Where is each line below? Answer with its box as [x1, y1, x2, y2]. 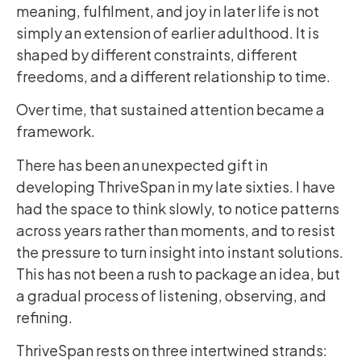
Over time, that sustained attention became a [16, 100, 325, 119]
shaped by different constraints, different [16, 44, 297, 64]
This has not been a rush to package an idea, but [16, 263, 340, 283]
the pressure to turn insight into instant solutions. [16, 242, 343, 261]
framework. [16, 122, 95, 141]
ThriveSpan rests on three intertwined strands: [16, 340, 327, 359]
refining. [16, 307, 73, 326]
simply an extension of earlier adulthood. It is [16, 23, 319, 42]
